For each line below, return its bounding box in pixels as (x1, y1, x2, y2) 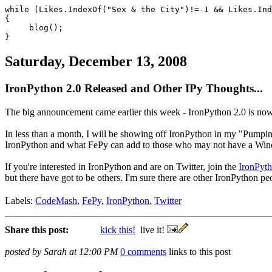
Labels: (5, 195, 35, 206)
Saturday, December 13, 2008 (5, 53, 187, 69)
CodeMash (35, 195, 77, 206)
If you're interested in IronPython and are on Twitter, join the (5, 161, 239, 172)
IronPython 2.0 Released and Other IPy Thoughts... (5, 81, 263, 95)
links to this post (169, 246, 231, 257)
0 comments (120, 246, 166, 257)
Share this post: (5, 224, 69, 235)
